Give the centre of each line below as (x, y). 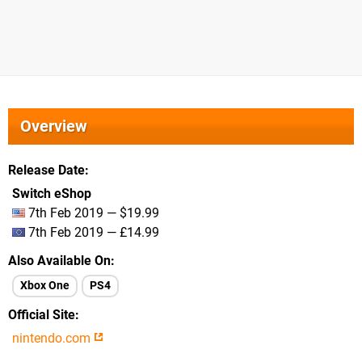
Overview (54, 126)
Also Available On (59, 261)
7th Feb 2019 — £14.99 (92, 232)
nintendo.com (53, 338)
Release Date (46, 170)
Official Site (42, 315)
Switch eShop (52, 194)
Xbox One (45, 286)
